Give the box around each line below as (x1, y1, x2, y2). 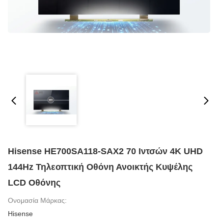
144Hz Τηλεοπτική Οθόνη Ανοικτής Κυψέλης (8, 162, 192, 172)
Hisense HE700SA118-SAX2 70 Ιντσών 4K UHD (8, 146, 203, 156)
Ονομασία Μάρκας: (8, 196, 67, 204)
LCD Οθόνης (8, 178, 60, 188)
